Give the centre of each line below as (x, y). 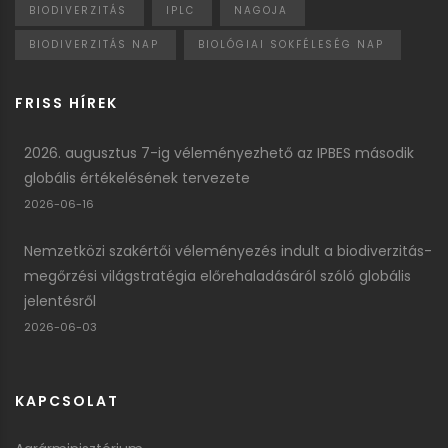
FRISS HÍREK (66, 103)
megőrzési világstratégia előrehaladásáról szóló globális (217, 276)
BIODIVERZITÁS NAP (94, 45)
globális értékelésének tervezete (137, 178)
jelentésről (60, 301)
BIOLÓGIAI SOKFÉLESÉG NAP (291, 45)
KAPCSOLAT (67, 401)
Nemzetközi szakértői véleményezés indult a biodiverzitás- (228, 251)
